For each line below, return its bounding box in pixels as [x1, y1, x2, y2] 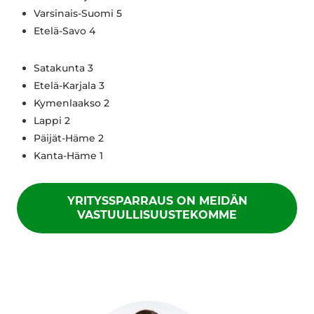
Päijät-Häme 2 [34, 131, 104, 144]
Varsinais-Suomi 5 [34, 6, 122, 20]
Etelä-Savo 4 [34, 24, 95, 37]
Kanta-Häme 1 [34, 149, 103, 162]
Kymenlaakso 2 [34, 96, 109, 109]
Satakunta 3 [34, 61, 93, 74]
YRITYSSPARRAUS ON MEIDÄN [67, 193, 247, 207]
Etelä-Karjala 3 [34, 78, 104, 92]
